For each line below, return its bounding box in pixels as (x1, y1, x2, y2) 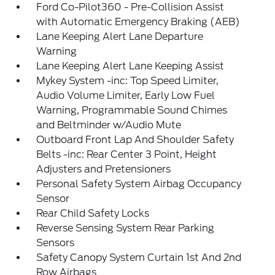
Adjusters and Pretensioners (36, 163, 171, 176)
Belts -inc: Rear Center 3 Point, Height (36, 149, 217, 161)
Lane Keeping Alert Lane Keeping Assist (36, 60, 225, 72)
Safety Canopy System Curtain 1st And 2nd (36, 252, 242, 264)
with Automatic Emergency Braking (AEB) (36, 16, 241, 28)
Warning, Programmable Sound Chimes (36, 104, 228, 117)
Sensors (36, 237, 75, 249)
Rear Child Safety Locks (36, 207, 150, 220)
